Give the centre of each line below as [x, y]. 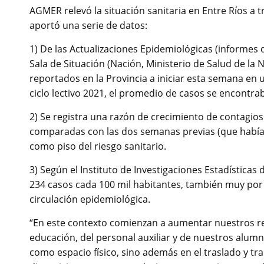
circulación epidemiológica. [90, 199]
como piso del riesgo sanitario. [98, 146]
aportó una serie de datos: [88, 26]
